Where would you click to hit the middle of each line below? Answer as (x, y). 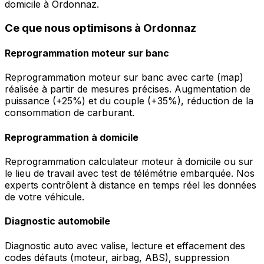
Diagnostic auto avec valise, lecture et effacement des (125, 245)
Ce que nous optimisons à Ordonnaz (100, 28)
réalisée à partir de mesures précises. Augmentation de (128, 89)
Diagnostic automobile (57, 221)
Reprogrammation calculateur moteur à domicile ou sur (129, 161)
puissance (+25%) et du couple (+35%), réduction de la (129, 101)
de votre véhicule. (44, 197)
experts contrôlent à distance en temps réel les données (131, 185)
